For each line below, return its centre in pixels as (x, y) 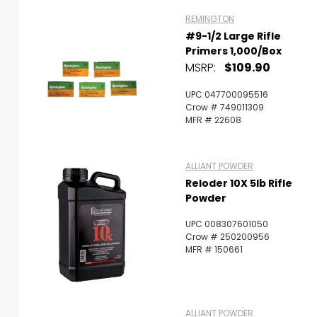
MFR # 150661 (214, 249)
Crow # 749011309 (225, 107)
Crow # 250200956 (227, 236)
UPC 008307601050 (227, 224)
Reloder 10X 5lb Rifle (239, 183)
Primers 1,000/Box (234, 51)
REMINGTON (210, 18)
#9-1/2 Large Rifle (233, 36)
